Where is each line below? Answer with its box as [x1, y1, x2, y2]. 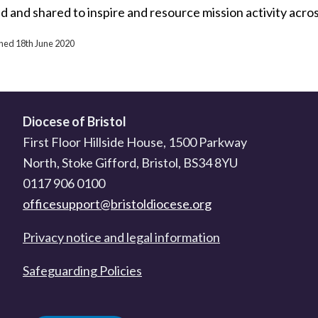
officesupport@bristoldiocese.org [23, 196, 212, 212]
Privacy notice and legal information [23, 229, 220, 245]
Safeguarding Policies [23, 263, 142, 278]
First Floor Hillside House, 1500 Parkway [23, 134, 247, 150]
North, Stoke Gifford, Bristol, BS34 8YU [23, 155, 238, 170]
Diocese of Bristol [23, 114, 126, 129]
